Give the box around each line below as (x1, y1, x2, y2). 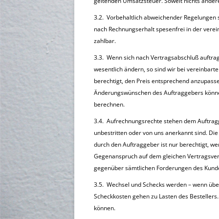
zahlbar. (94, 37, 116, 45)
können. (94, 204, 115, 212)
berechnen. (94, 100, 125, 109)
